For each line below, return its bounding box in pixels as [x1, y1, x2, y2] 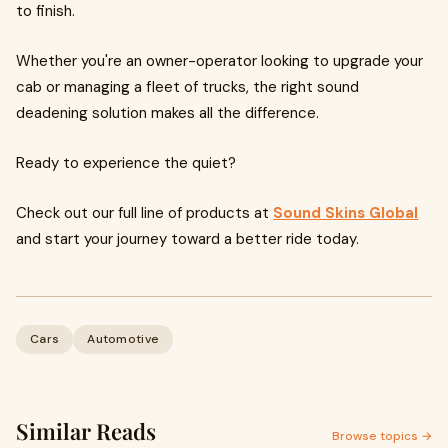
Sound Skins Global [273, 203, 418, 223]
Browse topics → [332, 428, 432, 444]
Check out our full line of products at [16, 203, 273, 223]
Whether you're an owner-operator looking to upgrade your [16, 51, 423, 71]
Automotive [87, 331, 160, 347]
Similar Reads [16, 416, 156, 446]
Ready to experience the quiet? [16, 153, 236, 173]
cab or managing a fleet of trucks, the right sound [16, 77, 359, 97]
